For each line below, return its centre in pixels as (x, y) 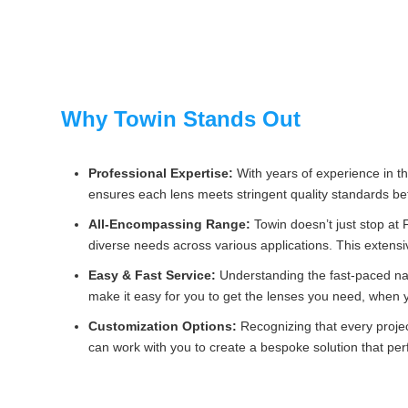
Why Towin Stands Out (180, 119)
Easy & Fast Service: (152, 275)
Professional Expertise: (160, 173)
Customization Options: (162, 326)
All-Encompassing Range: (169, 224)
